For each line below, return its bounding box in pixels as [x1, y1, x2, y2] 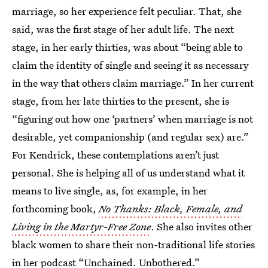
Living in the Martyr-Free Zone [12, 220, 151, 233]
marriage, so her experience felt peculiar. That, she [12, 4, 242, 18]
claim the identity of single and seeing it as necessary [12, 58, 249, 72]
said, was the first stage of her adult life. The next [12, 22, 234, 36]
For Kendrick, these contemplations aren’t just [12, 148, 219, 162]
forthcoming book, [12, 202, 99, 215]
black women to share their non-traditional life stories [12, 237, 255, 251]
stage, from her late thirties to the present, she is [12, 94, 229, 108]
